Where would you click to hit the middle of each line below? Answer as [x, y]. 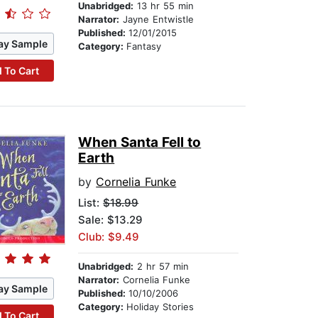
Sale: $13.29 [111, 220]
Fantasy [144, 46]
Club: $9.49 [109, 237]
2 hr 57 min [161, 267]
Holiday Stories [160, 307]
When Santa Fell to [140, 143]
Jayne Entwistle [157, 20]
